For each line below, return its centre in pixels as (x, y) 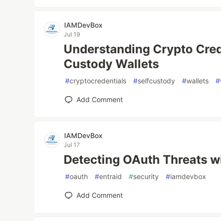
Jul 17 (72, 145)
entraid (111, 176)
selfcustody (157, 81)
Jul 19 (72, 34)
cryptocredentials (98, 81)
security (146, 176)
